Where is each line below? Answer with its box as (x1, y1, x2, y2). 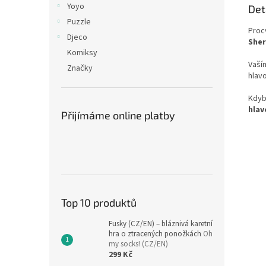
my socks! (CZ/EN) (109, 239, 168, 249)
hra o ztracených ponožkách (109, 229, 203, 239)
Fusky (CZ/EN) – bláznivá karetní (109, 218, 213, 229)
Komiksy (67, 47, 97, 59)
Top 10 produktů (61, 196, 137, 209)
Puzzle (67, 16, 91, 28)
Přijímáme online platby (61, 109, 175, 122)
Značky (67, 62, 93, 74)
